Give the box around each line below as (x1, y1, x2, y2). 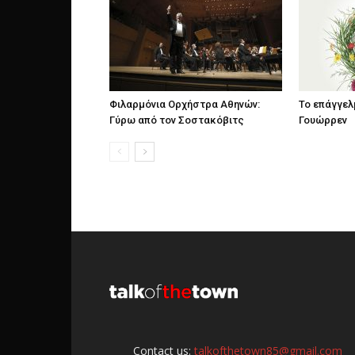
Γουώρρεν (299, 114, 347, 126)
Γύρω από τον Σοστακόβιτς (109, 114, 244, 126)
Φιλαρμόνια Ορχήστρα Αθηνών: (109, 98, 260, 110)
